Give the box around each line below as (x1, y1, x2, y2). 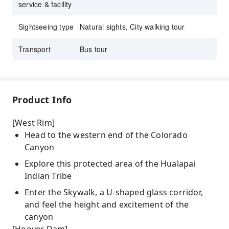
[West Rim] (12, 117, 55, 128)
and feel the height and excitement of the (25, 199, 189, 210)
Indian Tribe (25, 170, 72, 181)
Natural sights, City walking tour (80, 21, 185, 32)
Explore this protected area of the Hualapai (25, 158, 196, 169)
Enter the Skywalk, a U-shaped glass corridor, (25, 187, 203, 198)
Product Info (12, 94, 72, 106)
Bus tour (80, 44, 108, 54)
